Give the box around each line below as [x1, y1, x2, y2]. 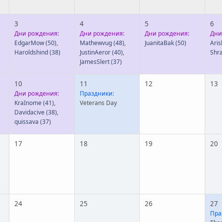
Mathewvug [80, 39, 112, 47]
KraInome [14, 99, 42, 107]
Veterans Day [80, 99, 117, 107]
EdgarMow [14, 39, 44, 47]
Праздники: [80, 89, 114, 98]
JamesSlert [80, 57, 110, 66]
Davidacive [14, 108, 45, 116]
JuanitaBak [145, 39, 174, 47]
